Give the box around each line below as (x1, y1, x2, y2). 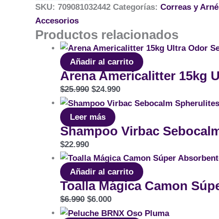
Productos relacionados (35, 27, 178, 42)
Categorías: (113, 2, 160, 12)
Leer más (70, 112, 106, 122)
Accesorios (35, 16, 79, 25)
